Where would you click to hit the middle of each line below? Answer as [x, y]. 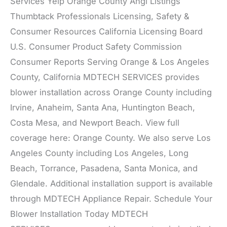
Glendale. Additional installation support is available [111, 184]
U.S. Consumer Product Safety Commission [96, 47]
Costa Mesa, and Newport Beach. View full [95, 123]
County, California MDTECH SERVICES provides [105, 77]
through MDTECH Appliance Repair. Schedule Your [111, 199]
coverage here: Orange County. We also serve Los [110, 138]
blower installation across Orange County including [111, 92]
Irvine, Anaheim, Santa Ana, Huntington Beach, [103, 108]
